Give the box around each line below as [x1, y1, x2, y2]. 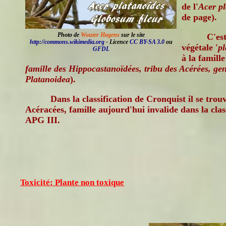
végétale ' [182, 42, 218, 52]
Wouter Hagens [80, 31, 120, 38]
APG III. [25, 115, 60, 125]
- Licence [104, 38, 130, 45]
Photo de [57, 31, 81, 38]
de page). [182, 12, 217, 22]
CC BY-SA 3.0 [129, 38, 164, 45]
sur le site [119, 31, 145, 38]
